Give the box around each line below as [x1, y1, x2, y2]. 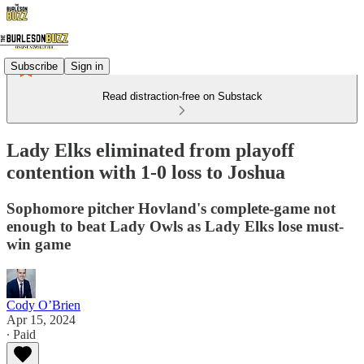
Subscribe [11, 59, 58, 72]
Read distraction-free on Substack [102, 90, 262, 102]
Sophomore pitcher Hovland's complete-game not [6, 199, 336, 217]
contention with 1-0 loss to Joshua [6, 161, 285, 183]
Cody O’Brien [6, 297, 80, 312]
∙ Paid [6, 327, 36, 341]
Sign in [71, 59, 103, 72]
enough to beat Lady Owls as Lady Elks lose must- [6, 217, 344, 235]
